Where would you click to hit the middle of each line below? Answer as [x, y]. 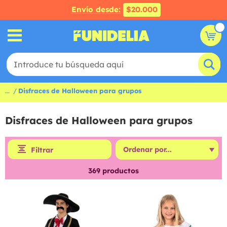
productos [120, 171]
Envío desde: [96, 9]
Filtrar [42, 150]
